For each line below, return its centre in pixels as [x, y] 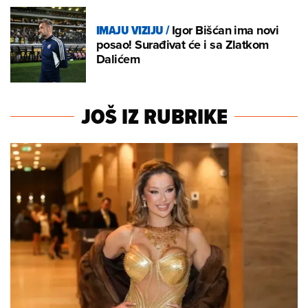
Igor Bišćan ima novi [225, 30]
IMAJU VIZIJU [130, 30]
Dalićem [118, 59]
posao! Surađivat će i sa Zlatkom [183, 44]
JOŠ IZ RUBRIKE [154, 117]
